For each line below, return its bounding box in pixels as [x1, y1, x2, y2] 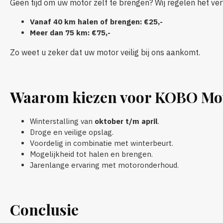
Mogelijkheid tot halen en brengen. [30, 149, 153, 159]
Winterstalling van [30, 116, 95, 126]
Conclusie [10, 199, 79, 220]
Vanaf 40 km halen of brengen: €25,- [30, 16, 163, 26]
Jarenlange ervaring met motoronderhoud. [30, 160, 179, 170]
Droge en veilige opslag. [30, 127, 113, 137]
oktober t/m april [95, 116, 158, 126]
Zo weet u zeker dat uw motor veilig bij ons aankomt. [10, 47, 200, 57]
